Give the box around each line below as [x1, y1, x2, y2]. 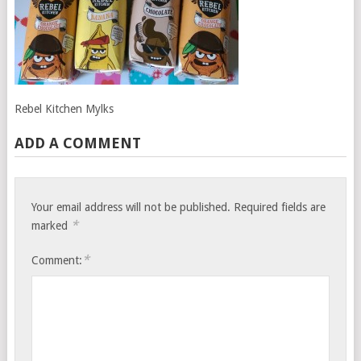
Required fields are [234, 201, 326, 214]
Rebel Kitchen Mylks [14, 102, 114, 116]
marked [31, 219, 72, 233]
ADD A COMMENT [14, 135, 141, 152]
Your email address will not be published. [31, 201, 231, 214]
